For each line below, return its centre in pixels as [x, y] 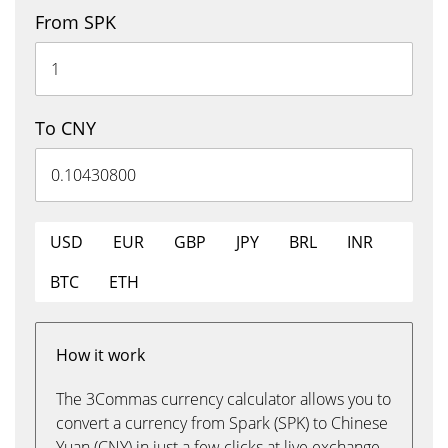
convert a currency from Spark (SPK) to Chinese [222, 423]
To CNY [65, 128]
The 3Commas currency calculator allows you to [223, 399]
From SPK [75, 22]
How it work [100, 355]
